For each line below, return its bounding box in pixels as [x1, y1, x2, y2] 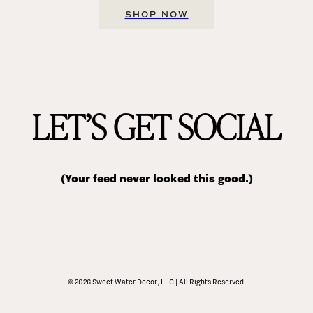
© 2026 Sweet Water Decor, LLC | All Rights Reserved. [67, 277, 246, 286]
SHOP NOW [124, 9, 189, 20]
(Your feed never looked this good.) [60, 172, 253, 186]
